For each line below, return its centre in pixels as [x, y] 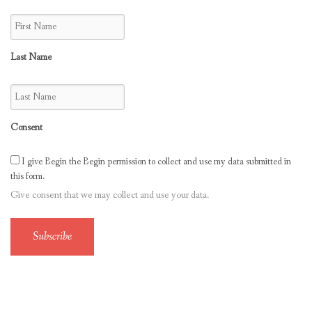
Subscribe [52, 236]
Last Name [31, 57]
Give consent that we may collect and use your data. [110, 195]
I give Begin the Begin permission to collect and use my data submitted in [155, 161]
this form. [28, 176]
